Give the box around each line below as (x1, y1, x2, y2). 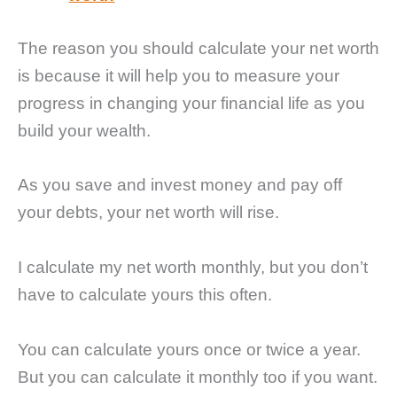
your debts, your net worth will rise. (18, 203, 279, 222)
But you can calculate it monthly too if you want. (18, 367, 378, 386)
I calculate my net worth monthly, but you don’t (18, 257, 368, 276)
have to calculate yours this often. (18, 284, 272, 304)
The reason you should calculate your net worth (18, 38, 379, 58)
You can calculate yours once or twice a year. (18, 339, 361, 359)
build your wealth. (18, 121, 151, 140)
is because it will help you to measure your (18, 66, 339, 85)
